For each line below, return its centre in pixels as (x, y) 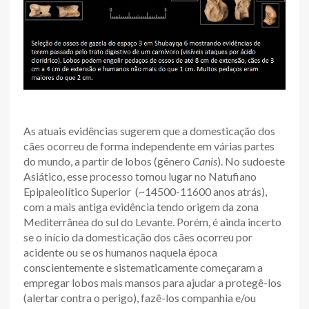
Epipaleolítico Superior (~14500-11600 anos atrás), (145, 191)
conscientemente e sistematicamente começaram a (143, 267)
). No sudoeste (251, 161)
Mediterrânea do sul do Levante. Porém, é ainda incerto (152, 221)
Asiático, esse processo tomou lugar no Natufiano (140, 176)
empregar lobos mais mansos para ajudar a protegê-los (152, 282)
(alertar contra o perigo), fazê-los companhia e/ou (140, 297)
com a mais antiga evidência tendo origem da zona (141, 206)
